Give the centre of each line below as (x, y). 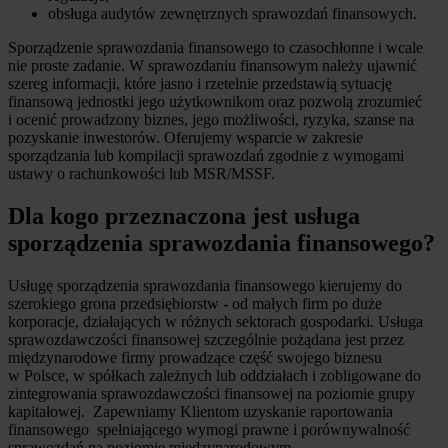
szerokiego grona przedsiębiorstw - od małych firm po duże (195, 303)
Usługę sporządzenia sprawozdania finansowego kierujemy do (205, 285)
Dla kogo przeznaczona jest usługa (184, 215)
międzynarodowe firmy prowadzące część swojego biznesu (195, 357)
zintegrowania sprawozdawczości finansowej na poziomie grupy (211, 393)
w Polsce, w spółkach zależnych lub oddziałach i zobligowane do (214, 375)
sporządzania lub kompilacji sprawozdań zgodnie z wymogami (206, 155)
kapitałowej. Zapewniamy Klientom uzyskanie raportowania (200, 411)
